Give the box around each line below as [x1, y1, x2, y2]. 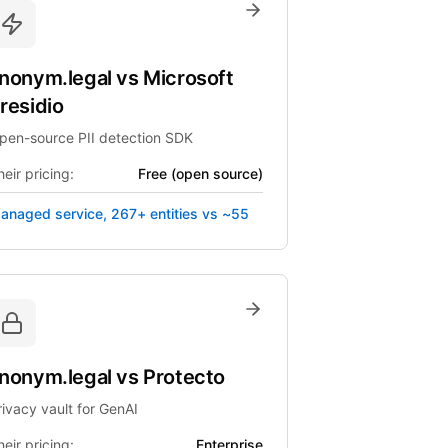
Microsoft [143, 66, 234, 90]
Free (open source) [137, 165, 263, 182]
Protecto [143, 365, 226, 389]
